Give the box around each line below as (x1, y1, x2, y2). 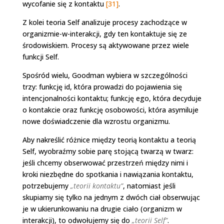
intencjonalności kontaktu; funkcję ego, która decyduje (22, 93, 201, 103)
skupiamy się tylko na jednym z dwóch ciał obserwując (22, 192, 200, 202)
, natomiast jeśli (122, 180, 175, 190)
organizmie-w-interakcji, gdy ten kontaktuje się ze (22, 28, 187, 38)
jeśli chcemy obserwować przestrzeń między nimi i (22, 157, 188, 167)
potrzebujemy (22, 180, 70, 190)
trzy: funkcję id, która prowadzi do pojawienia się (22, 81, 182, 91)
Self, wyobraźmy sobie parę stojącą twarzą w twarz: (22, 146, 193, 156)
